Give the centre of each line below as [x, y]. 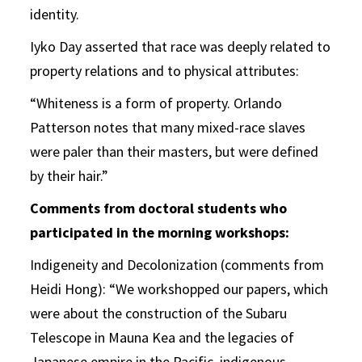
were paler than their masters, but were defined [175, 152]
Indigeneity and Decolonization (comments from [177, 265]
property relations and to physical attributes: [165, 71]
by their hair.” [69, 176]
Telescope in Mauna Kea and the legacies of [162, 338]
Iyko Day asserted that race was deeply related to [181, 47]
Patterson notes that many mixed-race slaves [168, 128]
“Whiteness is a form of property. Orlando [156, 103]
